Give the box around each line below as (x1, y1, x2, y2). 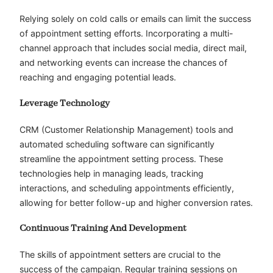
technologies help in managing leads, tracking (19, 168, 204, 179)
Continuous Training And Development (19, 222, 186, 235)
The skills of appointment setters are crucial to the (19, 249, 221, 260)
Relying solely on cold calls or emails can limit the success (19, 13, 251, 24)
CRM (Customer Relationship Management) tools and (19, 124, 233, 135)
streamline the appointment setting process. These (19, 153, 223, 164)
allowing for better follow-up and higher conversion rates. (19, 197, 253, 208)
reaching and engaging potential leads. (19, 72, 176, 83)
